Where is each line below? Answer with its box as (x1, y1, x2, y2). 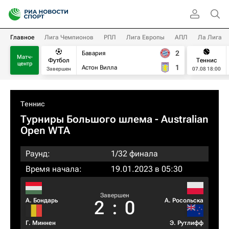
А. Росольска (165, 197, 203, 204)
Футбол (48, 56, 70, 64)
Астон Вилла (82, 64, 117, 71)
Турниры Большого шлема (20, 113, 152, 125)
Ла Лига (198, 34, 222, 41)
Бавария (82, 50, 105, 57)
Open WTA (20, 124, 70, 136)
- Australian (152, 113, 209, 125)
